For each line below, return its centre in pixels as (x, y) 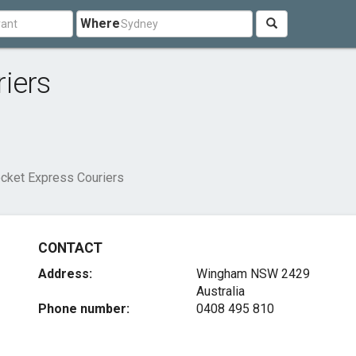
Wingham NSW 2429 (253, 274)
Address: (66, 274)
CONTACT (70, 248)
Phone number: (84, 309)
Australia (220, 291)
